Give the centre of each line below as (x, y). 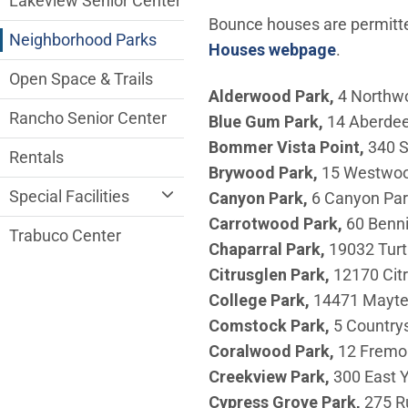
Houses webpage (272, 50)
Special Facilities (69, 197)
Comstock (249, 325)
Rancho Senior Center (88, 118)
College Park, (260, 300)
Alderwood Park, (273, 96)
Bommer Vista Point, (286, 147)
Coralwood (251, 351)
